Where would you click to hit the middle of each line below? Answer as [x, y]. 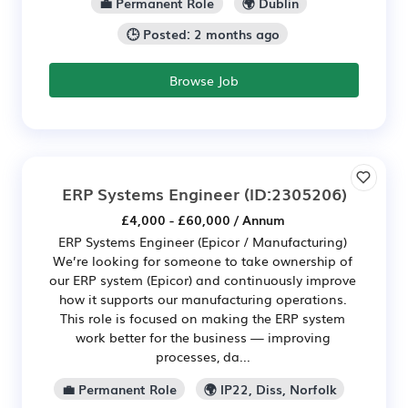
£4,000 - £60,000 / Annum [203, 220]
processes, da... [203, 357]
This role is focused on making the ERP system [203, 318]
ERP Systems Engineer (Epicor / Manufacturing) [203, 242]
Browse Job [204, 81]
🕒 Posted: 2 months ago [203, 34]
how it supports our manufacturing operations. [203, 299]
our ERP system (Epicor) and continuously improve [203, 280]
